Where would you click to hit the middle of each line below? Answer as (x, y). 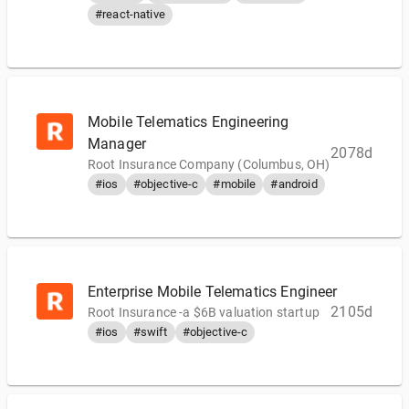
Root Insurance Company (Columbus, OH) (209, 164)
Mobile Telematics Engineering (189, 122)
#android (294, 184)
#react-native (130, 14)
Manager (117, 144)
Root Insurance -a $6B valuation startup (204, 312)
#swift (150, 332)
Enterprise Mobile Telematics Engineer (213, 292)
